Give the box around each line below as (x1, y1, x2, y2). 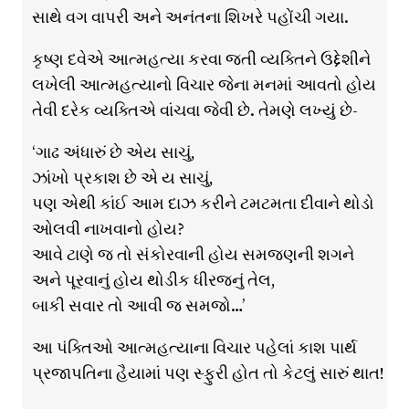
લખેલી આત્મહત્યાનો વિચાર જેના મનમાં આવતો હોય (31, 73, 376, 97)
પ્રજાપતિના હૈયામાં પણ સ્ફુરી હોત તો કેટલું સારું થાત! (31, 362, 384, 385)
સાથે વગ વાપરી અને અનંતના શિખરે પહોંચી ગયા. (31, 5, 349, 29)
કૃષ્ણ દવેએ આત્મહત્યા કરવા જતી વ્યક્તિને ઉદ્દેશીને (31, 47, 371, 71)
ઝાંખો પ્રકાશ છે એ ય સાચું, (31, 166, 214, 190)
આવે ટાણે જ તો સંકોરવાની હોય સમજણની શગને (31, 243, 354, 267)
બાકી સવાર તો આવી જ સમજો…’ (31, 294, 245, 318)
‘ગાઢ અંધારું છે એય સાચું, (31, 141, 195, 164)
